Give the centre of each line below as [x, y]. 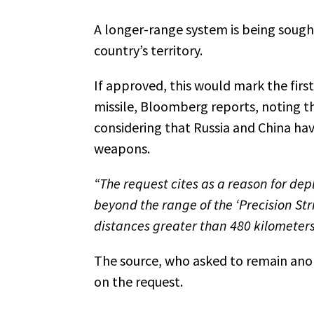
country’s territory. [148, 50]
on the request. [138, 281]
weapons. [122, 148]
